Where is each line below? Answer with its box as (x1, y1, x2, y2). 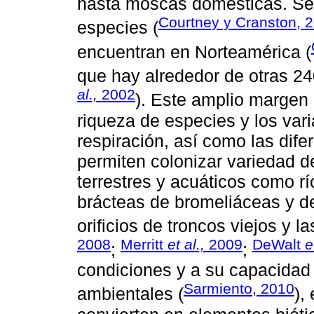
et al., (168, 235, 205, 252)
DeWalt (252, 235, 305, 252)
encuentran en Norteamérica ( (77, 41, 311, 62)
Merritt (121, 235, 168, 252)
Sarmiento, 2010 (184, 280, 294, 297)
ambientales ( (77, 284, 184, 304)
